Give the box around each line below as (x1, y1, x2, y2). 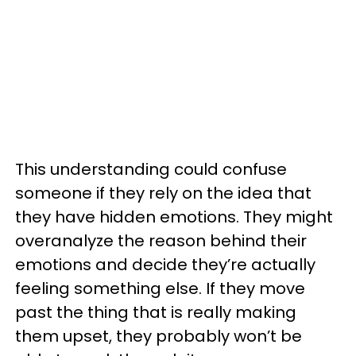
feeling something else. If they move (15, 277, 305, 300)
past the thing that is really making (15, 301, 296, 323)
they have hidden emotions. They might (15, 206, 333, 228)
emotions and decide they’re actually (15, 253, 315, 276)
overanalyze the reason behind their (15, 230, 307, 252)
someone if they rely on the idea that (15, 182, 311, 204)
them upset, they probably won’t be (15, 325, 302, 347)
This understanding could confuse (15, 158, 287, 180)
